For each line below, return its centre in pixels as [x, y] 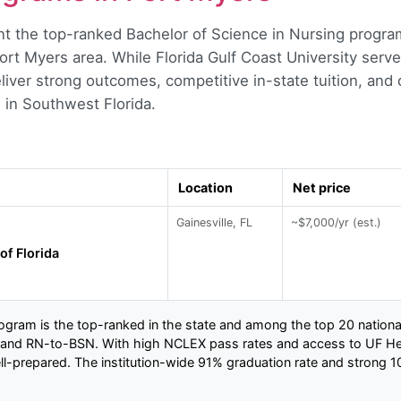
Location [205, 187]
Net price [321, 187]
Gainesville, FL [215, 222]
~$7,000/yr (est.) [337, 222]
